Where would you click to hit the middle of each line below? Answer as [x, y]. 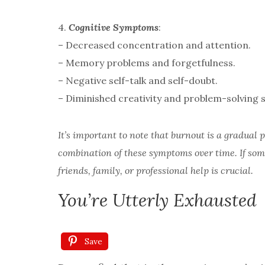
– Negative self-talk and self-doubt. [138, 81]
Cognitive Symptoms [114, 28]
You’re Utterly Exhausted [157, 200]
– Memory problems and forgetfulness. [147, 63]
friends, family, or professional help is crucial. [156, 171]
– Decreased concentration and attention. [154, 45]
